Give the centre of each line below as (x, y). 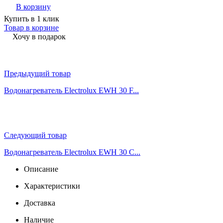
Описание (41, 169)
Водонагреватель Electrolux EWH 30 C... (72, 152)
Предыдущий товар (37, 73)
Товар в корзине (31, 27)
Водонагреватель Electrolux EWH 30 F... (71, 90)
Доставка (40, 203)
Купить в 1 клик (32, 18)
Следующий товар (35, 135)
